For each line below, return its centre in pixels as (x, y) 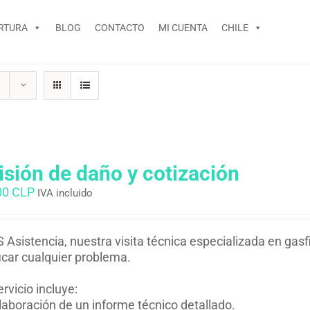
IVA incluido (65, 193)
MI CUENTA (183, 28)
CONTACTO (120, 28)
